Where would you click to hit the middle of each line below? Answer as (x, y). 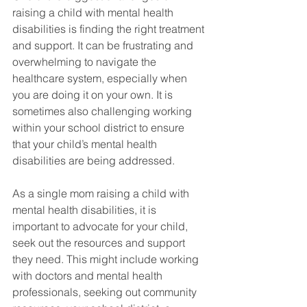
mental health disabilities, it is (86, 210)
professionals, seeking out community (106, 292)
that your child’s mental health (86, 144)
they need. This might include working (107, 259)
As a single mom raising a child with (102, 194)
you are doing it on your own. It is (94, 95)
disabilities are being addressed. (95, 161)
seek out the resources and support (100, 243)
